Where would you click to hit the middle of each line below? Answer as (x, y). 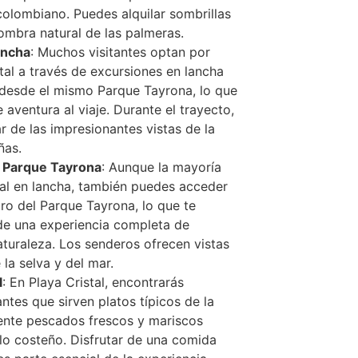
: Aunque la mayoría (161, 167)
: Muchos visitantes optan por (120, 52)
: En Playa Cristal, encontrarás (93, 282)
